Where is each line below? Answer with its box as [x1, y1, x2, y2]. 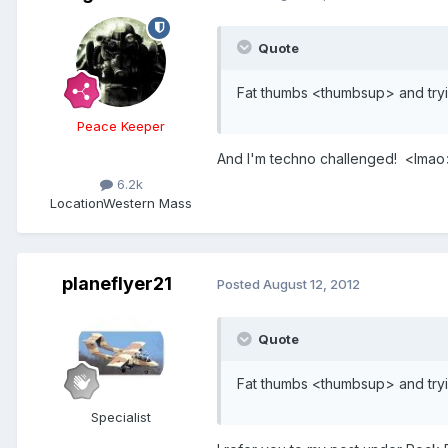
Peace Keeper [77, 117, 165, 134]
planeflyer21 [62, 272, 172, 294]
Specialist [91, 408, 151, 425]
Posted [217, 276, 263, 293]
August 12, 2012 [263, 276, 360, 293]
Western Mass [103, 194, 192, 211]
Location [50, 194, 103, 211]
